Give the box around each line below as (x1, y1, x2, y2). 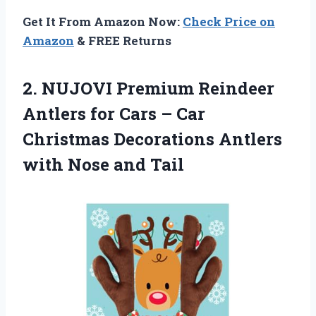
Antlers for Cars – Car (23, 102, 205, 126)
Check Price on (183, 13, 275, 30)
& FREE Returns (74, 32, 171, 49)
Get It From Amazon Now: (23, 13, 183, 30)
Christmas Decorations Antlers (23, 128, 282, 151)
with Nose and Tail (23, 153, 184, 176)
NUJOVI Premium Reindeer (42, 77, 274, 100)
